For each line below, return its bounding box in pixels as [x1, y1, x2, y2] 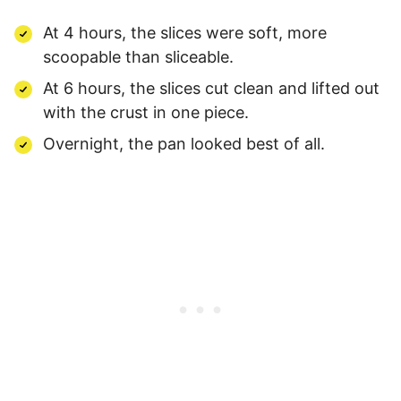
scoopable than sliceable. [43, 47, 234, 66]
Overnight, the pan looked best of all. [43, 133, 325, 153]
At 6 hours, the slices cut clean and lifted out [43, 78, 380, 98]
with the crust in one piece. [43, 102, 249, 122]
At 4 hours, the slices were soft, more [43, 22, 327, 42]
